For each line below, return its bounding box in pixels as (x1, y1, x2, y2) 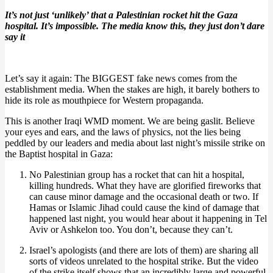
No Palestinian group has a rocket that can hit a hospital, (29, 169, 244, 180)
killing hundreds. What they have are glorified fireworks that (29, 180, 261, 191)
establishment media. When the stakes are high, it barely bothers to (5, 84, 260, 94)
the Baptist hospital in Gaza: (5, 149, 113, 159)
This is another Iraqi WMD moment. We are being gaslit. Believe (5, 116, 255, 126)
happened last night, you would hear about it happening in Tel (29, 213, 267, 224)
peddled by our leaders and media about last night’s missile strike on (5, 138, 265, 148)
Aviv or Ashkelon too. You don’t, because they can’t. (29, 224, 233, 235)
